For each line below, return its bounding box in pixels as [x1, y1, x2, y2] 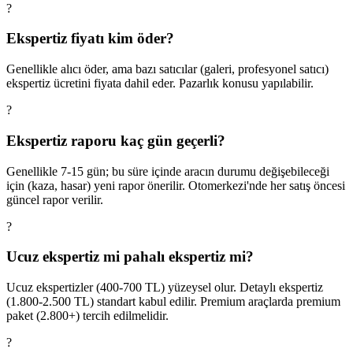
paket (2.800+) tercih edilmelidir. [6, 308, 169, 322]
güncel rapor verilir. [6, 192, 103, 206]
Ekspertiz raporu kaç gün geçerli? [6, 132, 225, 149]
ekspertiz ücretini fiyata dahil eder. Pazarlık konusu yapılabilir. [6, 76, 314, 91]
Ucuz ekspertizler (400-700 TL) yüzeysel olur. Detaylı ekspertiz [6, 280, 323, 294]
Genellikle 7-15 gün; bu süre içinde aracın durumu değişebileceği [6, 164, 329, 178]
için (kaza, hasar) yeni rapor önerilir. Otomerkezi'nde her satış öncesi [6, 178, 345, 192]
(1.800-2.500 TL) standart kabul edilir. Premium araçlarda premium [6, 294, 340, 308]
